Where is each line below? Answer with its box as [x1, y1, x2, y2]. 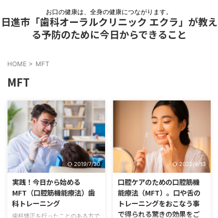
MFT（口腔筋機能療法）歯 [12, 187, 95, 198]
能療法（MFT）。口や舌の [118, 187, 200, 198]
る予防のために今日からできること [31, 27, 187, 41]
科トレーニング [12, 198, 60, 209]
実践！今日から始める [12, 177, 80, 187]
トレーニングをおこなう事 [118, 198, 200, 209]
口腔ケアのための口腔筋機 [118, 177, 200, 187]
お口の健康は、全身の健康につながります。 [46, 8, 172, 16]
